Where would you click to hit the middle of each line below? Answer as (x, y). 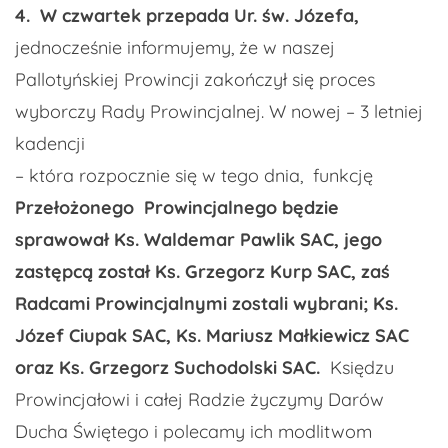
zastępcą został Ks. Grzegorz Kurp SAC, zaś (202, 272)
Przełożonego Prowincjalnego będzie (177, 208)
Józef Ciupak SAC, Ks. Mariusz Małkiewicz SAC (212, 336)
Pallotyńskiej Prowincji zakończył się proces (195, 80)
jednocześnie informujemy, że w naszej (175, 48)
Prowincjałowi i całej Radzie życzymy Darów (199, 400)
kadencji (50, 144)
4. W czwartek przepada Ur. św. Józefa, (187, 16)
